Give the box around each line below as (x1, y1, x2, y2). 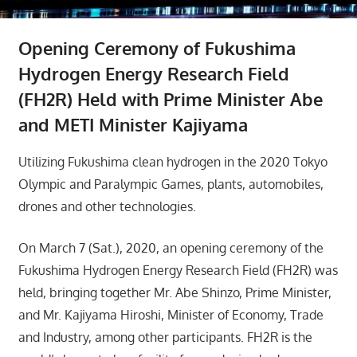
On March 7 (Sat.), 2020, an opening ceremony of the (18, 240, 324, 257)
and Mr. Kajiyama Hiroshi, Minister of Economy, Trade (18, 307, 324, 324)
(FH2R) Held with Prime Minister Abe (18, 88, 323, 111)
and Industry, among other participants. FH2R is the (18, 329, 312, 346)
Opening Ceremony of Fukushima (18, 37, 296, 60)
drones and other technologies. (18, 198, 196, 215)
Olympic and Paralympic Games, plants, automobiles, (18, 176, 324, 193)
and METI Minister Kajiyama (18, 113, 248, 136)
